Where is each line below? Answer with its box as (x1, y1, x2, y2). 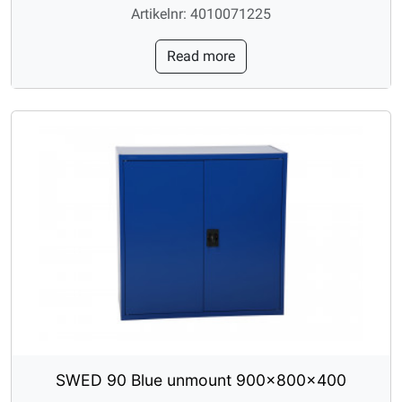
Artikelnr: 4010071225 (131, 4, 271, 22)
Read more (167, 47, 235, 65)
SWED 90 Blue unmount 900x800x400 (56, 370, 346, 389)
